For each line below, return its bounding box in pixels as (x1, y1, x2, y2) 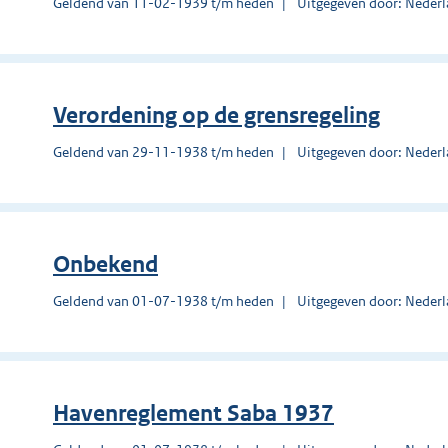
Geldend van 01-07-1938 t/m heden (53, 291, 274, 310)
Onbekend (53, 250, 158, 278)
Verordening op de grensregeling (53, 101, 380, 129)
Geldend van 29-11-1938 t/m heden (53, 142, 274, 161)
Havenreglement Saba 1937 (53, 399, 334, 427)
